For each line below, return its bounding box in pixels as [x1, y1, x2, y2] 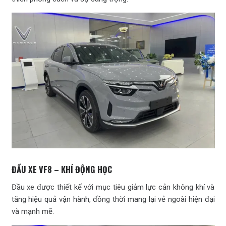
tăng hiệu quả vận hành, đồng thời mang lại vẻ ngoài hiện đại [11, 194, 215, 204]
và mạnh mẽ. [11, 206, 54, 216]
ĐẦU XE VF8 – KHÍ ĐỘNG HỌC [11, 162, 112, 176]
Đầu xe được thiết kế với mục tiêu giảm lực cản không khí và [11, 182, 215, 192]
